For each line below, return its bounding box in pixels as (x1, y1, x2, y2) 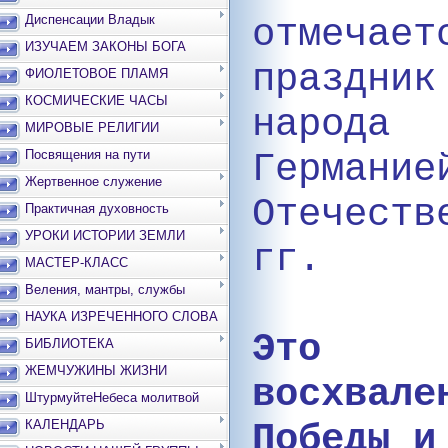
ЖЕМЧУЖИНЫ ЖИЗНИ (25, 363, 167, 378)
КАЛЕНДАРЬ (25, 417, 105, 432)
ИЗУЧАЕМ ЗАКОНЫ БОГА (25, 39, 186, 54)
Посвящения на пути (25, 147, 150, 162)
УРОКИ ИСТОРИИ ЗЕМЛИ (25, 228, 185, 243)
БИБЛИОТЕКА (25, 336, 114, 351)
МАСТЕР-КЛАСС (25, 255, 128, 270)
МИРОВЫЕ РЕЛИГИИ (25, 120, 159, 135)
